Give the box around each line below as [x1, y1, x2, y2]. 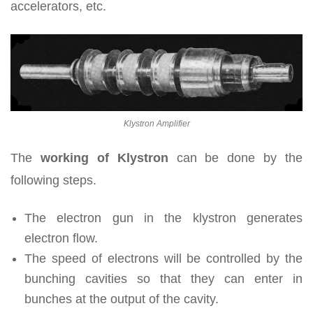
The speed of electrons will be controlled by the [24, 251, 303, 265]
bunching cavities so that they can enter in [24, 271, 303, 286]
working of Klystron [40, 150, 168, 165]
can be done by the [168, 150, 303, 165]
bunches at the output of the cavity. [24, 291, 219, 306]
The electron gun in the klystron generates [24, 210, 303, 225]
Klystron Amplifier [123, 118, 190, 129]
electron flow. [24, 231, 98, 245]
